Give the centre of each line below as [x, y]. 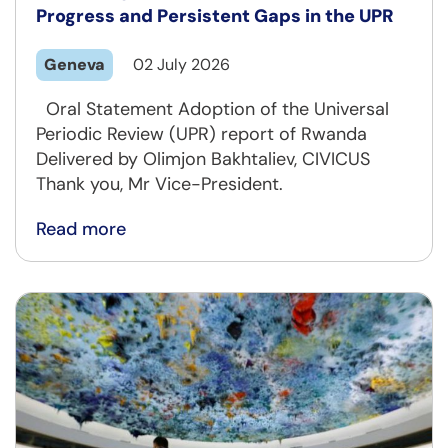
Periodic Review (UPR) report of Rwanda [201, 134]
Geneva [74, 65]
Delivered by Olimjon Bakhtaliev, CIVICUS [203, 159]
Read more [81, 229]
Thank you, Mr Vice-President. [159, 184]
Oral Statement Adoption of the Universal [212, 109]
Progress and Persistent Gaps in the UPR [215, 16]
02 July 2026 [181, 65]
